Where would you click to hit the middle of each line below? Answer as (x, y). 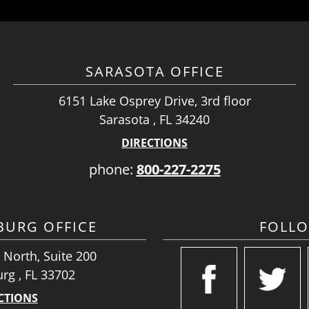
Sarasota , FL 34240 (154, 119)
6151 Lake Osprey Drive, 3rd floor (154, 101)
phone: (112, 169)
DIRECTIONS (154, 143)
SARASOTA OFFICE (154, 71)
